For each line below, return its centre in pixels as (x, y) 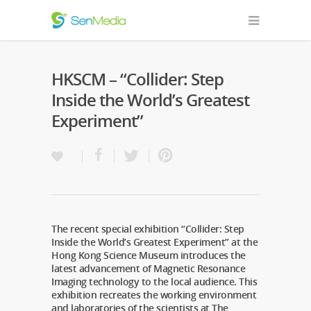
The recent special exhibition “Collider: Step (148, 229)
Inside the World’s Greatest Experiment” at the (154, 242)
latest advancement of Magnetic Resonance (148, 268)
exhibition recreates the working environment (154, 295)
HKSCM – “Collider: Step (137, 79)
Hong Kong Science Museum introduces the (149, 255)
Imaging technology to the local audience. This (154, 281)
